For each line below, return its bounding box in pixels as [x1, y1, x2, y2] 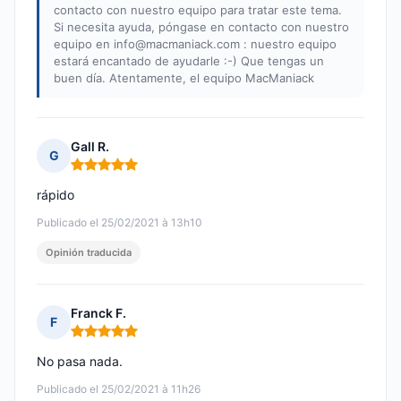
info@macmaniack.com [114, 37, 240, 52]
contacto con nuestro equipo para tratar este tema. [54, 3, 342, 18]
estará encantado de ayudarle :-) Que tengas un [54, 54, 324, 69]
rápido [37, 187, 74, 203]
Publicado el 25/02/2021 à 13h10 [37, 216, 202, 230]
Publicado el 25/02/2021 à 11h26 [37, 382, 200, 397]
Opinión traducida [46, 246, 132, 260]
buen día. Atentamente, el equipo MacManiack [54, 71, 314, 86]
